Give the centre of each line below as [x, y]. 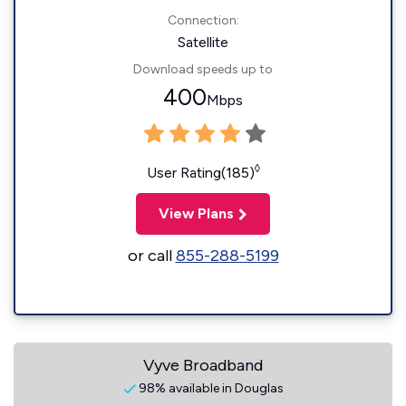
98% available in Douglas [209, 388]
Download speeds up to [203, 69]
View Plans [196, 213]
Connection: [203, 20]
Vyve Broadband [203, 365]
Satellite [203, 42]
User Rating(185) [200, 173]
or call [151, 256]
